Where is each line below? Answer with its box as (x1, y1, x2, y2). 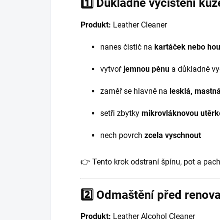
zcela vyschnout (144, 130, 201, 140)
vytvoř (100, 64, 123, 74)
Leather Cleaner (111, 20, 167, 29)
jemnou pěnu (123, 64, 169, 74)
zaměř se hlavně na (100, 86, 169, 96)
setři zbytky (100, 108, 141, 118)
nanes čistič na (100, 42, 154, 52)
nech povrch (100, 130, 144, 140)
